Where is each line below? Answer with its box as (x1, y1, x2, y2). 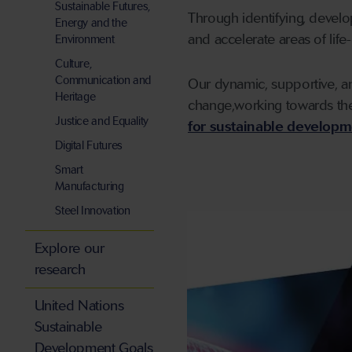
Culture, (55, 57, 92, 71)
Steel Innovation (55, 203, 130, 218)
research (34, 261, 86, 279)
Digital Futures (55, 138, 123, 153)
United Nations (34, 297, 124, 315)
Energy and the (55, 16, 127, 31)
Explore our (34, 240, 104, 258)
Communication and (55, 73, 152, 88)
